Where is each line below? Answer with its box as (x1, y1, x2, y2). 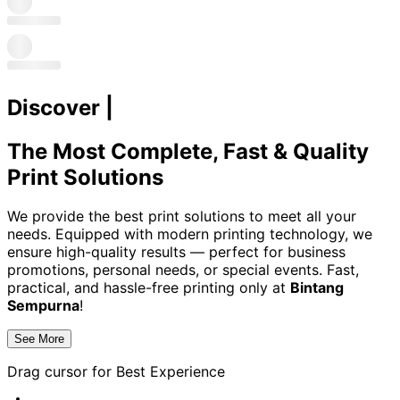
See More (14, 332, 64, 346)
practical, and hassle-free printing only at (7, 279, 286, 297)
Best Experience (116, 362, 225, 381)
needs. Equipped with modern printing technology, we (7, 225, 372, 244)
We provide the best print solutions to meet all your (7, 207, 356, 226)
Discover (7, 94, 100, 121)
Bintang (290, 279, 344, 297)
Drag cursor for (7, 362, 112, 381)
